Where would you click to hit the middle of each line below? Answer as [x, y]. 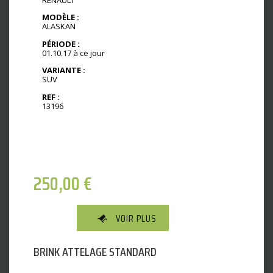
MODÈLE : [61, 17]
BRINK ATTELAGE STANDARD [95, 252]
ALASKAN [59, 27]
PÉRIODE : [61, 44]
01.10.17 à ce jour [73, 53]
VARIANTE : [64, 70]
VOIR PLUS [136, 219]
